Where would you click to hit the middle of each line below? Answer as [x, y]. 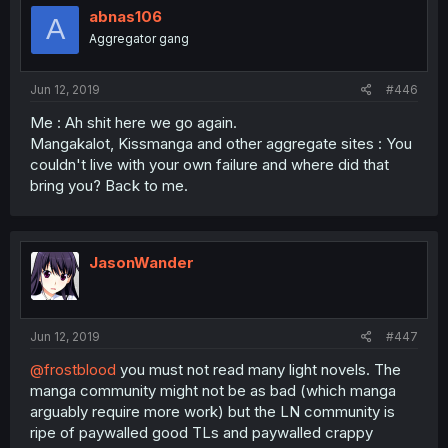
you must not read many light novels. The [258, 369]
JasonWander [141, 262]
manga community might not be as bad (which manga [213, 390]
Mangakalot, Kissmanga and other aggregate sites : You [221, 143]
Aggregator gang [139, 38]
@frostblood [73, 369]
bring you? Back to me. [109, 185]
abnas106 [125, 16]
